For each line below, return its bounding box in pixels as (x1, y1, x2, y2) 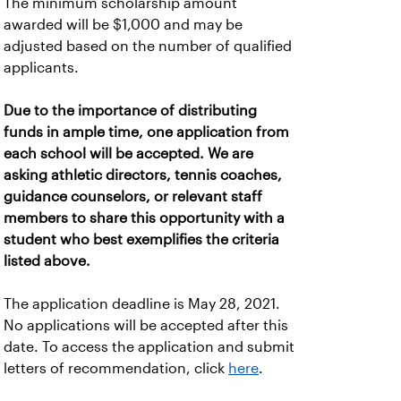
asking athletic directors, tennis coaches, (4, 167, 282, 183)
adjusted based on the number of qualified (4, 38, 292, 54)
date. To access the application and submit (4, 339, 294, 354)
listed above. (4, 253, 94, 269)
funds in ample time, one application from (4, 124, 289, 140)
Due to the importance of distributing (4, 103, 257, 118)
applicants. (4, 60, 82, 75)
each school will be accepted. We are (4, 146, 253, 161)
